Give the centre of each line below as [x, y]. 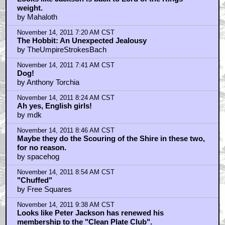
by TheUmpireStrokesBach [62, 50]
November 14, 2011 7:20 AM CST [66, 33]
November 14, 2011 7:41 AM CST [66, 66]
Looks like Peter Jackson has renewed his [90, 213]
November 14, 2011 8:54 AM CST [66, 173]
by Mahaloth [37, 17]
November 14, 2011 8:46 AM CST [66, 131]
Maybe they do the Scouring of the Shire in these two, [111, 139]
